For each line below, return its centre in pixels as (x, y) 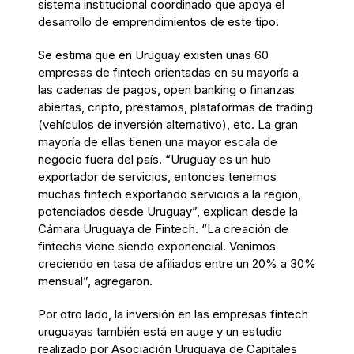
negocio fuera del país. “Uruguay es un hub (154, 159)
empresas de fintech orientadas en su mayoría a (168, 72)
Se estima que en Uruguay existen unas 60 (153, 55)
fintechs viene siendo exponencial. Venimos (157, 246)
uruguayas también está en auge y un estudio (160, 331)
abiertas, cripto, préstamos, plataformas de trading (175, 107)
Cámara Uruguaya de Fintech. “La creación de (163, 228)
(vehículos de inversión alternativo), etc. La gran (168, 124)
